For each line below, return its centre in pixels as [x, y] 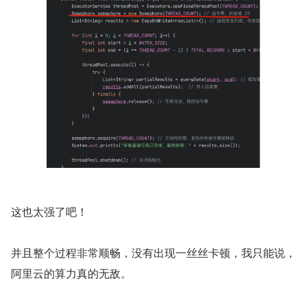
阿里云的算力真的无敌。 [71, 273]
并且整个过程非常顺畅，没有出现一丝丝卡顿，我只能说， [153, 252]
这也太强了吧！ [49, 211]
